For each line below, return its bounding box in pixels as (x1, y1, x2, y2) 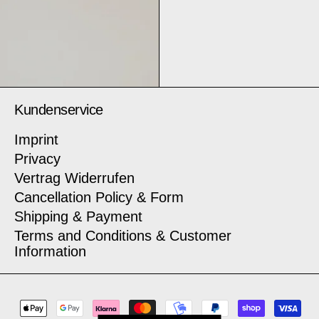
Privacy (14, 150, 61, 167)
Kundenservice (14, 101, 103, 117)
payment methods (4, 299, 118, 315)
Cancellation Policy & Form (14, 189, 184, 205)
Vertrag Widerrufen (14, 169, 135, 186)
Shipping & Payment (14, 208, 142, 224)
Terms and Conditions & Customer (14, 227, 231, 244)
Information (14, 243, 86, 259)
